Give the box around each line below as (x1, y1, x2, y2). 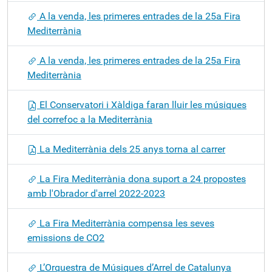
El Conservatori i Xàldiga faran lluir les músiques (37, 99, 246, 110)
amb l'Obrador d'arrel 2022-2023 (27, 188, 165, 199)
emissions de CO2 (27, 232, 104, 243)
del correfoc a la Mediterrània (27, 114, 152, 125)
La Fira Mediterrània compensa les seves (37, 217, 214, 229)
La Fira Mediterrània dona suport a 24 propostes (37, 173, 246, 185)
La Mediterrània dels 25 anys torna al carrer (37, 143, 225, 155)
